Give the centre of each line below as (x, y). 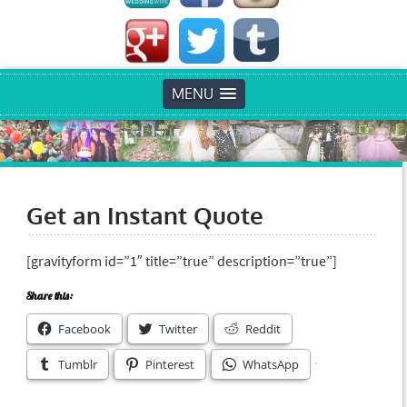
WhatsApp (270, 365)
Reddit (263, 329)
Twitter (178, 329)
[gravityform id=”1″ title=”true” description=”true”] (181, 261)
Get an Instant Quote (144, 215)
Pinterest (169, 365)
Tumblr (77, 365)
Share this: (49, 296)
